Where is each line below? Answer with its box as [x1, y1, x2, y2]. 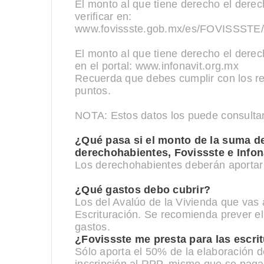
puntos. [75, 85, 111, 97]
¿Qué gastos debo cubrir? [75, 184, 211, 196]
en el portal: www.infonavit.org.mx [75, 60, 239, 72]
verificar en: [75, 11, 132, 22]
